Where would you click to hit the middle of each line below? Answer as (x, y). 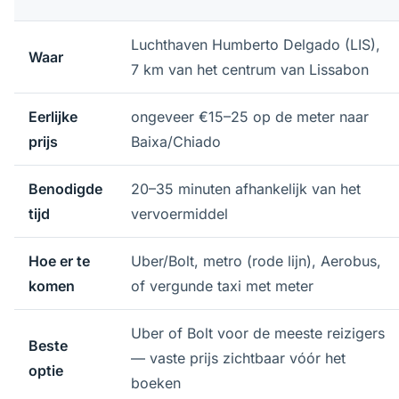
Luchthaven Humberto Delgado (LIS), (256, 45)
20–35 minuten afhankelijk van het (246, 189)
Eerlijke (53, 117)
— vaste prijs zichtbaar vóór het (238, 358)
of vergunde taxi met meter (222, 286)
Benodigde (65, 189)
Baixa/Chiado (176, 142)
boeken (156, 383)
